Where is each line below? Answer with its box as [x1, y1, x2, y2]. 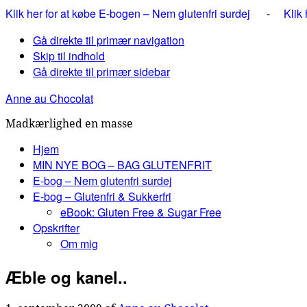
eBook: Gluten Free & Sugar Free [60, 204, 221, 220]
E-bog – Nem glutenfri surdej [33, 173, 172, 188]
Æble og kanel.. [5, 265, 127, 288]
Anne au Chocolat [5, 90, 93, 106]
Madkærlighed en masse [5, 117, 133, 130]
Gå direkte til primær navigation [33, 32, 184, 48]
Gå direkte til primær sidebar [33, 64, 170, 79]
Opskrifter [33, 220, 79, 236]
